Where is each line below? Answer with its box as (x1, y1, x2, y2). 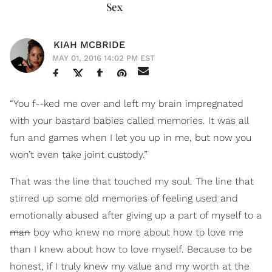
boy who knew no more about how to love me (30, 226, 243, 239)
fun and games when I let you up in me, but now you (10, 132, 251, 144)
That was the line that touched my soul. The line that (10, 175, 254, 188)
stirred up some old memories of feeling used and (10, 192, 238, 205)
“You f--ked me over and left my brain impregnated (10, 98, 243, 110)
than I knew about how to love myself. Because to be (10, 243, 252, 256)
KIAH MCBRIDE (53, 39, 125, 51)
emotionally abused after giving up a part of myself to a (10, 209, 262, 222)
